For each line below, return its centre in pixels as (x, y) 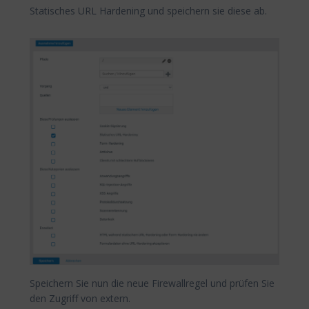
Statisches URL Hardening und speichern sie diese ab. (148, 11)
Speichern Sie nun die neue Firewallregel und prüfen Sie (152, 283)
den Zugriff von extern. (80, 298)
